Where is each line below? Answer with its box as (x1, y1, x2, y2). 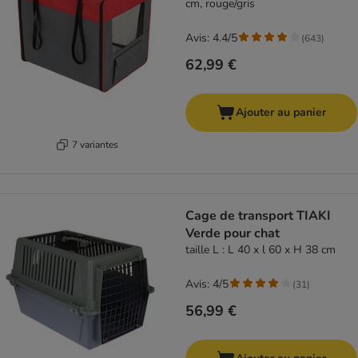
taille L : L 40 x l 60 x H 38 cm (185, 242, 336, 258)
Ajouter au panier (236, 105, 326, 121)
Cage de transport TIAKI (185, 207, 331, 225)
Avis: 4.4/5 (185, 30, 237, 46)
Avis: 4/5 (185, 276, 229, 292)
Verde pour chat (185, 225, 280, 243)
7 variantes (71, 137, 118, 151)
